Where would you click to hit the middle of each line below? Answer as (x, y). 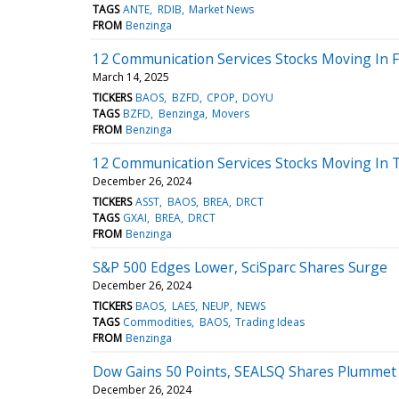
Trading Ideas (269, 322)
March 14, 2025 (131, 77)
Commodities (158, 322)
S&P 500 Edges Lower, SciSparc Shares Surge (240, 267)
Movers (230, 113)
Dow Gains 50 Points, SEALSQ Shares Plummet (244, 371)
